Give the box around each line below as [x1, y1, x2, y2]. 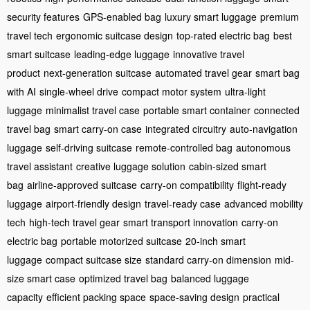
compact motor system [122, 84, 221, 99]
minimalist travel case [46, 103, 140, 118]
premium [260, 10, 299, 24]
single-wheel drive [39, 84, 118, 99]
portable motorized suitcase [61, 234, 182, 248]
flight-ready [237, 178, 286, 192]
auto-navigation [230, 122, 298, 136]
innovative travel [173, 47, 244, 62]
